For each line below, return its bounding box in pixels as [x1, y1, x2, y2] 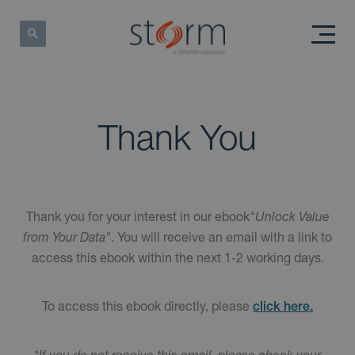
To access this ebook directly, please [42, 298, 253, 314]
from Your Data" [23, 229, 111, 245]
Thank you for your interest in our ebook [25, 208, 250, 224]
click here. [253, 299, 313, 315]
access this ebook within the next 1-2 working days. [31, 250, 324, 265]
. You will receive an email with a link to [111, 229, 332, 245]
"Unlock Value [249, 208, 330, 224]
